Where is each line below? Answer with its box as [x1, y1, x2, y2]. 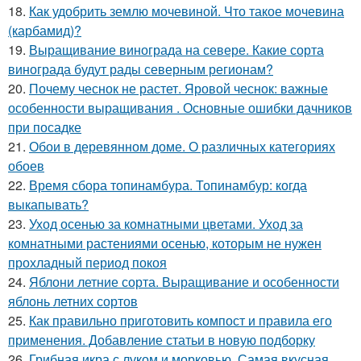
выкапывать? [8, 194, 89, 214]
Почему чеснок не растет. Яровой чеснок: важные [29, 78, 328, 98]
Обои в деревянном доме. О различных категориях [29, 136, 335, 156]
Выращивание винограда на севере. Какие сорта [29, 39, 324, 59]
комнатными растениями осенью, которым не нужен [8, 233, 322, 252]
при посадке [8, 117, 81, 136]
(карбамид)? [8, 20, 81, 39]
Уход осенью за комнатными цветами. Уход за [29, 214, 303, 233]
